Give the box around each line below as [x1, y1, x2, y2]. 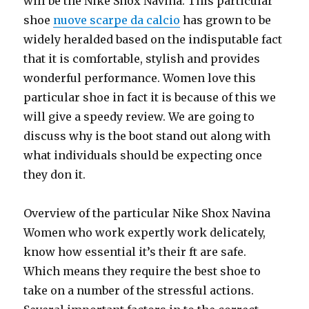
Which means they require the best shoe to [23, 263, 261, 278]
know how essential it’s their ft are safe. [23, 244, 247, 259]
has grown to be [180, 12, 272, 27]
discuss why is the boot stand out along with [23, 128, 271, 143]
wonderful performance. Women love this [23, 70, 257, 85]
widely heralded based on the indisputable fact [23, 32, 283, 46]
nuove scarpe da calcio [53, 12, 181, 27]
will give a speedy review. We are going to [23, 109, 255, 123]
